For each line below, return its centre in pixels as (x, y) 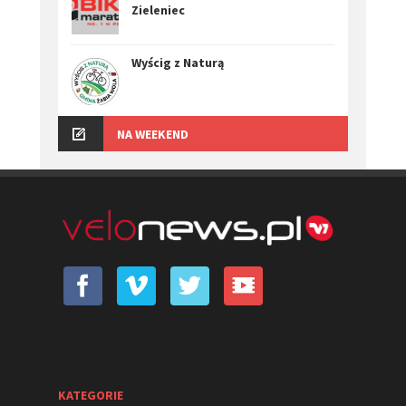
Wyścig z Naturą (178, 62)
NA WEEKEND (153, 134)
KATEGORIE (91, 395)
